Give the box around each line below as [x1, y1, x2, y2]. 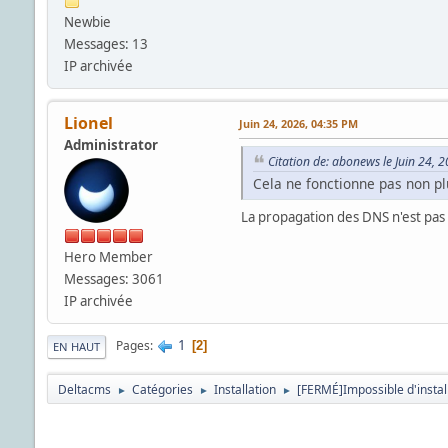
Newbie [63, 12, 111, 31]
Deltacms [57, 380, 111, 398]
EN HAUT [52, 338, 100, 354]
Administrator [63, 135, 158, 154]
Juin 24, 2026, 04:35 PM [238, 115, 358, 131]
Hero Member [63, 247, 153, 266]
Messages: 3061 [63, 269, 164, 288]
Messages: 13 [63, 34, 148, 53]
